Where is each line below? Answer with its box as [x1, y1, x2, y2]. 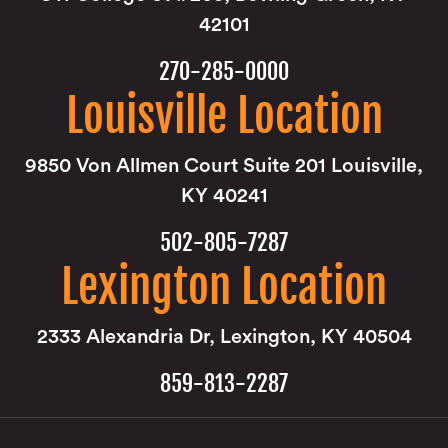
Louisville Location [65, 88, 383, 144]
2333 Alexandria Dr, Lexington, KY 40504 [36, 327, 412, 347]
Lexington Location [61, 259, 387, 315]
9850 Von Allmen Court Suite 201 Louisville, [25, 156, 423, 176]
